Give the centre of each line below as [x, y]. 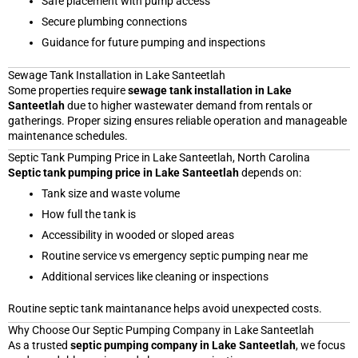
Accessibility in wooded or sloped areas [138, 235]
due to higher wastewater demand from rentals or [189, 105]
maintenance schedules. [68, 135]
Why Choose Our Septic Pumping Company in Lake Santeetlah [161, 330]
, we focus [320, 345]
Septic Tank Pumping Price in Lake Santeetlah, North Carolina [159, 157]
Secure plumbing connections [114, 21]
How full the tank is [89, 214]
